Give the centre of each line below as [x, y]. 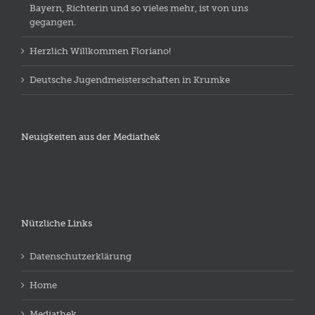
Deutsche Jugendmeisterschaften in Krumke [130, 80]
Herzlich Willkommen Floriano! [100, 51]
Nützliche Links [57, 224]
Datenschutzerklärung [81, 257]
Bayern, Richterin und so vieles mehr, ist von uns [139, 8]
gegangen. [53, 22]
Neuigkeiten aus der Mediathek [91, 137]
